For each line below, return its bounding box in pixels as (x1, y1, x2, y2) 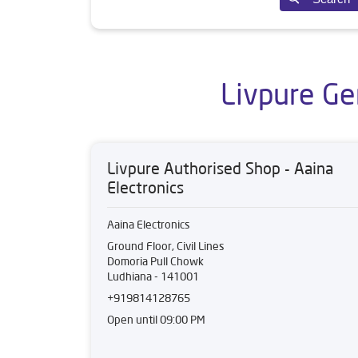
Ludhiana (107, 269, 152, 284)
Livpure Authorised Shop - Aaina (107, 158, 333, 178)
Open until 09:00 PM (107, 312, 205, 327)
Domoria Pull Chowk (107, 254, 204, 268)
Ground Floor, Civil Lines (107, 239, 225, 253)
